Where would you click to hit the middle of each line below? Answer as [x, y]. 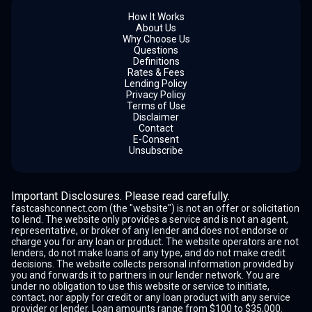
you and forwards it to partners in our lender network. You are [146, 275]
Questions [156, 50]
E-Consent [156, 139]
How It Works [156, 17]
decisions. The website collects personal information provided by [153, 264]
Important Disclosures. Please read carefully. [120, 196]
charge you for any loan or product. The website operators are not [155, 242]
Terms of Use [156, 106]
